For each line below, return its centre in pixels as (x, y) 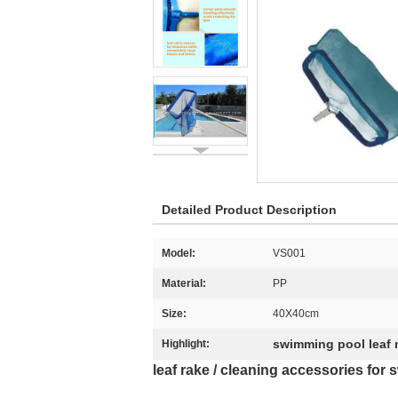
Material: (184, 283)
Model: (179, 253)
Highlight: (186, 344)
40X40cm (296, 314)
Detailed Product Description (249, 210)
